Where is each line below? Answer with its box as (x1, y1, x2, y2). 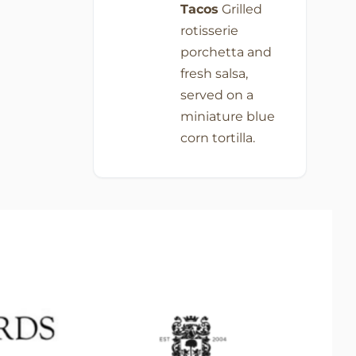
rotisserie (180, 22, 238, 38)
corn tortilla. (180, 130, 255, 145)
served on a (180, 87, 253, 103)
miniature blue (180, 108, 275, 124)
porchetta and (180, 44, 272, 60)
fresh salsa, (180, 65, 248, 81)
